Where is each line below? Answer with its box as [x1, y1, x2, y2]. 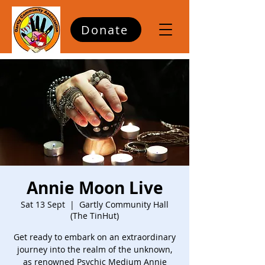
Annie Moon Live [26, 176, 163, 199]
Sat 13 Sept [21, 199, 65, 210]
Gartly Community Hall [79, 199, 169, 210]
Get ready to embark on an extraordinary [14, 231, 176, 243]
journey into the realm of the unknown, [17, 244, 172, 255]
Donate [81, 21, 128, 38]
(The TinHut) [70, 210, 119, 221]
